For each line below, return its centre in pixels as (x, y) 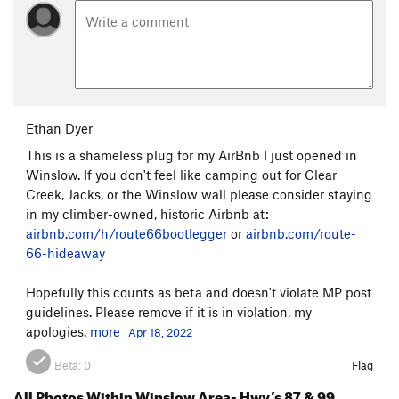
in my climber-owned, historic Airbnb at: (147, 214)
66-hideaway (65, 253)
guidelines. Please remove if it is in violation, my (169, 312)
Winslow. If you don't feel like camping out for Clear (181, 175)
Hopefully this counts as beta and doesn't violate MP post (199, 293)
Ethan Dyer (59, 129)
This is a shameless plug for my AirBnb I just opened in (191, 155)
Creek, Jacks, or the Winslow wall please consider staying (199, 195)
